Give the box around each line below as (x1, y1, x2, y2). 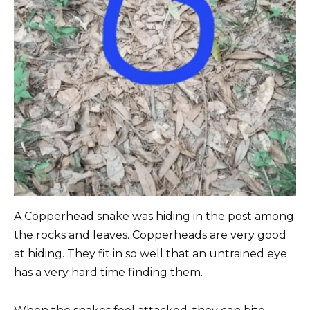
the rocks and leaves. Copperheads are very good (14, 228, 286, 242)
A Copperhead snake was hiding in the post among (14, 210, 294, 224)
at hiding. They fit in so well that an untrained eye (14, 247, 287, 261)
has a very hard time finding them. (14, 266, 203, 280)
